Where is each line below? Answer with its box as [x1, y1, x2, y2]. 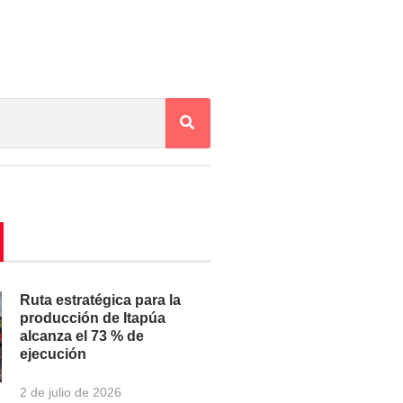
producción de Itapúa [20, 309, 166, 326]
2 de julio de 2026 [20, 384, 122, 399]
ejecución [20, 345, 87, 362]
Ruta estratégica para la [20, 291, 182, 308]
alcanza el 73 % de [20, 327, 145, 344]
